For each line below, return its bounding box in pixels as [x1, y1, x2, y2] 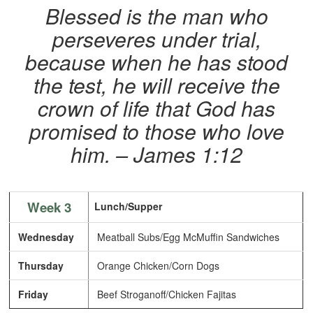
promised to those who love [29, 116, 284, 147]
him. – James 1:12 [71, 139, 242, 170]
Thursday [15, 259, 67, 273]
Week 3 [27, 198, 71, 217]
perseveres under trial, [52, 24, 261, 54]
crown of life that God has [38, 93, 275, 124]
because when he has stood [25, 47, 288, 78]
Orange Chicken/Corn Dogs [94, 259, 220, 273]
